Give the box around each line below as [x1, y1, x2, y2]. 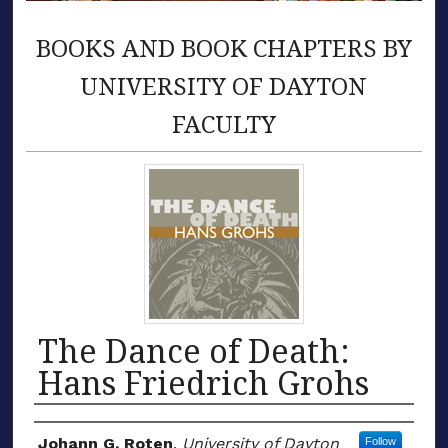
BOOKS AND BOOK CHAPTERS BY [35, 31, 412, 65]
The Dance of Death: [38, 328, 350, 372]
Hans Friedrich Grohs [38, 360, 369, 404]
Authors [34, 410, 128, 444]
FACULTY [171, 107, 276, 141]
